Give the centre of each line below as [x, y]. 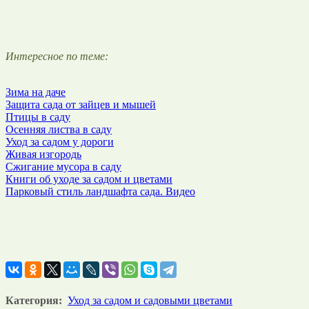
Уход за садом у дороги [60, 141]
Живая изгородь [43, 154]
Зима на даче [36, 92]
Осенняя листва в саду [59, 129]
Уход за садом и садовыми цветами [150, 300]
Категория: [34, 300]
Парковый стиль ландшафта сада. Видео [100, 191]
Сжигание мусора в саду [63, 166]
